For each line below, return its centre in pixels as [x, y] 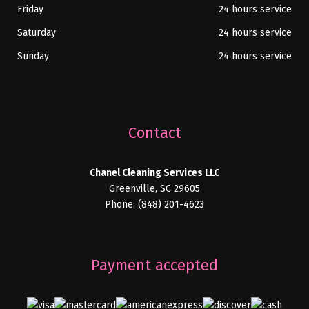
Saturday [37, 33]
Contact [154, 132]
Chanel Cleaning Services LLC [154, 172]
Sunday [33, 57]
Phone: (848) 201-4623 [154, 204]
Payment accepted [154, 265]
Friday [30, 10]
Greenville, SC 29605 [154, 188]
